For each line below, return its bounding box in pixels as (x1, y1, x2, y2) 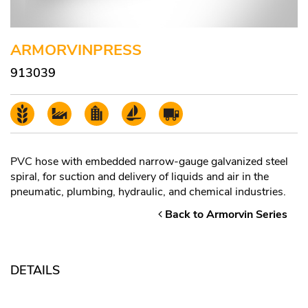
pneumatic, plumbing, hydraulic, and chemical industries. (10, 184, 286, 200)
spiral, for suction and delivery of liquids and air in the (10, 169, 269, 185)
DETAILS (10, 262, 60, 279)
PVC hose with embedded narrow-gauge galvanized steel (10, 154, 288, 170)
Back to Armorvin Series (162, 207, 287, 223)
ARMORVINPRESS (10, 40, 142, 61)
